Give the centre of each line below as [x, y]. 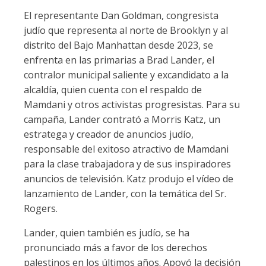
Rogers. [41, 208]
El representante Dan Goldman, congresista [121, 15]
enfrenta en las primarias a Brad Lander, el [119, 60]
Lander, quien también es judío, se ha [107, 233]
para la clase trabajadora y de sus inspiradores [127, 164]
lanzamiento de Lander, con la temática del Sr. [125, 194]
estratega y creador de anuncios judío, [109, 134]
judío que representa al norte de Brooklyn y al [126, 30]
